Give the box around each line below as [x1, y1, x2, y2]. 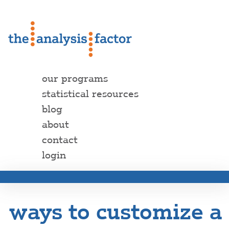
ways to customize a [9, 198, 222, 225]
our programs [42, 72, 108, 85]
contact [42, 133, 78, 146]
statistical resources [42, 87, 139, 100]
